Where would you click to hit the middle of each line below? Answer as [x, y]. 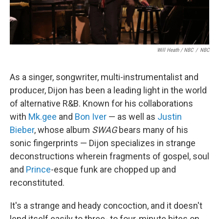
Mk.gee [43, 117]
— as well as [132, 117]
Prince [38, 169]
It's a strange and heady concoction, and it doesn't [106, 206]
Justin [170, 117]
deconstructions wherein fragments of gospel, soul [109, 156]
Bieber [22, 130]
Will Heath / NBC [175, 50]
